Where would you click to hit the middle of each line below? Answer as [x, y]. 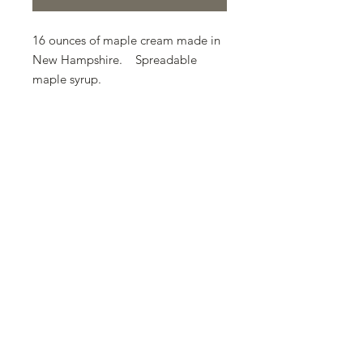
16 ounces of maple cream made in [126, 40]
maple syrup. [67, 79]
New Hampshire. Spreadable [115, 60]
